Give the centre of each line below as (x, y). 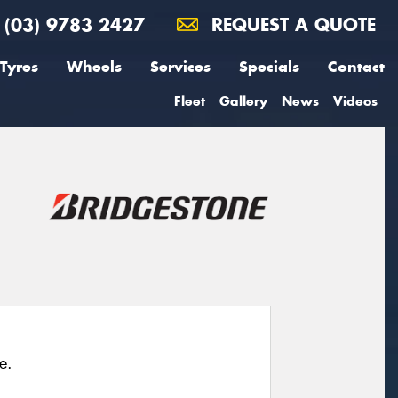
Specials (269, 67)
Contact (356, 67)
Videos (355, 101)
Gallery (243, 101)
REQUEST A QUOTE (291, 24)
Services (180, 67)
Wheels (94, 67)
